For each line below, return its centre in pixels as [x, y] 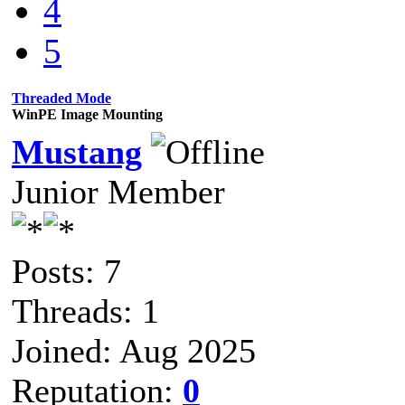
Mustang [77, 151]
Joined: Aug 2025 [134, 350]
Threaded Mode [61, 98]
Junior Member [118, 191]
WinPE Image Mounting [87, 114]
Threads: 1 [85, 311]
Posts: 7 [66, 271]
